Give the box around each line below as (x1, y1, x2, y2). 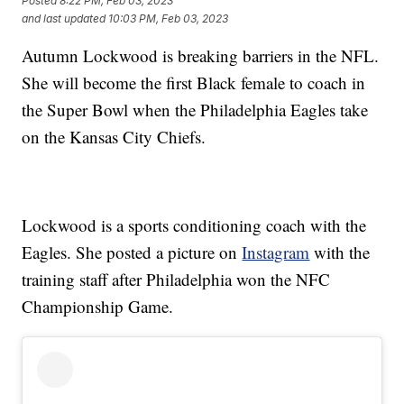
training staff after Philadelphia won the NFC (22, 268, 331, 291)
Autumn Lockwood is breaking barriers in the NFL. (22, 44, 380, 68)
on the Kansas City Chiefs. (22, 125, 207, 149)
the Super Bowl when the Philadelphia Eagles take (22, 98, 369, 122)
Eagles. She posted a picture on (22, 241, 243, 264)
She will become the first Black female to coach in (22, 71, 366, 95)
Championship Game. (22, 295, 174, 318)
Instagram (242, 241, 310, 264)
